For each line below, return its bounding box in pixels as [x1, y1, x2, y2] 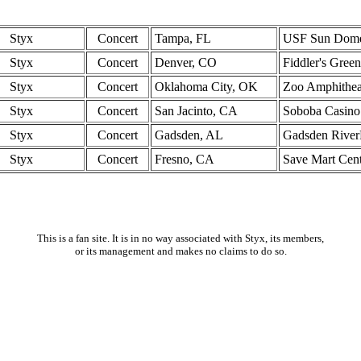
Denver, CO [155, 56, 217, 69]
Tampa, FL [155, 31, 211, 45]
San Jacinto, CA [155, 104, 238, 118]
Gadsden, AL [155, 128, 223, 142]
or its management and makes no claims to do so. [74, 245, 287, 257]
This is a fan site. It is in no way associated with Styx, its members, [37, 232, 324, 244]
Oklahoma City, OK [155, 80, 258, 93]
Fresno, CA [155, 152, 214, 166]
